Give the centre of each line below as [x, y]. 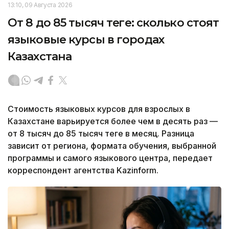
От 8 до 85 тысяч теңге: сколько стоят [113, 22]
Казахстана [40, 56]
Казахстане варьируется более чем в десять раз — [113, 121]
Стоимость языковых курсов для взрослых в [99, 109]
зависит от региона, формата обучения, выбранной [112, 145]
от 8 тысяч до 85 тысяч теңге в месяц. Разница [101, 133]
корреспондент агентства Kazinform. [83, 170]
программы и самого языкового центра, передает [110, 158]
